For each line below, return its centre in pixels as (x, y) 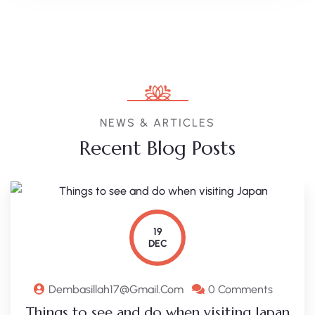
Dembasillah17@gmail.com (116, 290)
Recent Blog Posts (157, 148)
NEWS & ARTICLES (157, 123)
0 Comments (240, 290)
